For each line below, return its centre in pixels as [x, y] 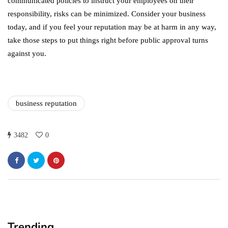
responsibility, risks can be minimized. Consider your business [107, 14]
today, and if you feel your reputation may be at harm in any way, [112, 27]
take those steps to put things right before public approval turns [108, 40]
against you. [27, 54]
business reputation [46, 104]
